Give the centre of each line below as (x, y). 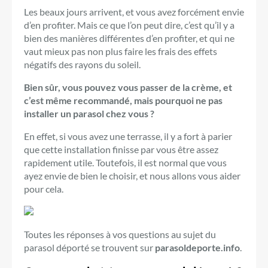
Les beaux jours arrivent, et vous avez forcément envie (134, 11)
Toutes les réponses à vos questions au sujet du (120, 234)
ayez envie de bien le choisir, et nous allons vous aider (132, 175)
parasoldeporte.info (197, 247)
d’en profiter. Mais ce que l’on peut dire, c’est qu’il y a (129, 25)
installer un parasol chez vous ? (89, 113)
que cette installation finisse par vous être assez (121, 149)
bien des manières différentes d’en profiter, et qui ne (129, 38)
